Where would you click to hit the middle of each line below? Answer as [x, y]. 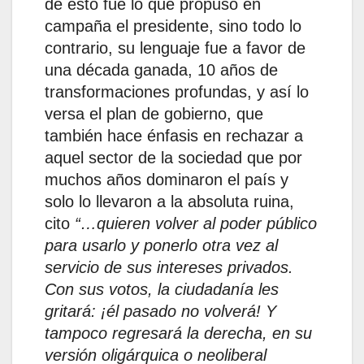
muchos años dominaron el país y [167, 180]
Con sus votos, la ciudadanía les [162, 290]
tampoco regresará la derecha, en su [178, 334]
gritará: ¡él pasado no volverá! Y [160, 312]
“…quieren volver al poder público [196, 224]
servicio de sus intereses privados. [169, 268]
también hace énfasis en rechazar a [174, 136]
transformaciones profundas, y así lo [177, 92]
